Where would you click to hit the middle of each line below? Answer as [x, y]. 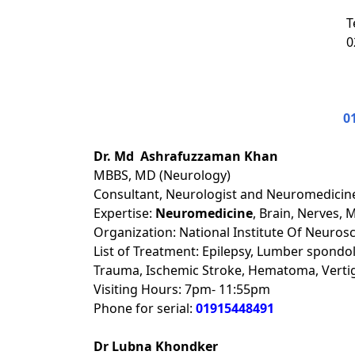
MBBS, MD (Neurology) [162, 175]
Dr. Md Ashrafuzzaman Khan [186, 156]
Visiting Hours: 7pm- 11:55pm [182, 289]
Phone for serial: [145, 308]
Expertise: [124, 213]
